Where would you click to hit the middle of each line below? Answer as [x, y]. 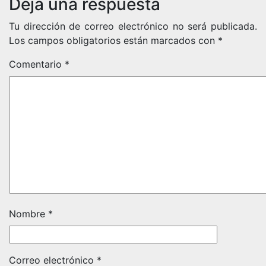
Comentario [37, 64]
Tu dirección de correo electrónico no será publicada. [133, 26]
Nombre [28, 214]
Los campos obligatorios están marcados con [113, 40]
